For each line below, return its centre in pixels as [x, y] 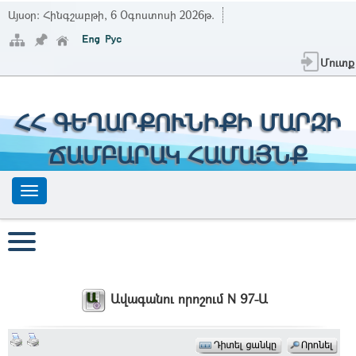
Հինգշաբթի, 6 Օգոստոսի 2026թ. [129, 15]
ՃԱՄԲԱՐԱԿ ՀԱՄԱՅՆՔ [178, 155]
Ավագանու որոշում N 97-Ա [189, 299]
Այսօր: [25, 15]
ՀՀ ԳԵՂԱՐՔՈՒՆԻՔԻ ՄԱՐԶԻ [178, 122]
